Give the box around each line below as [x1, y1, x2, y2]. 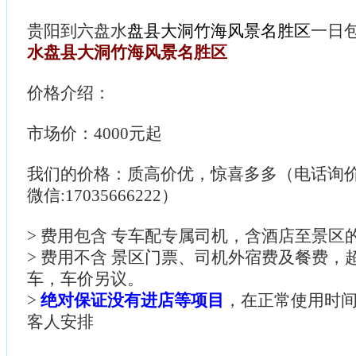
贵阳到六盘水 [27, 21, 127, 41]
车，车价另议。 [27, 269, 144, 288]
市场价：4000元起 [27, 123, 162, 143]
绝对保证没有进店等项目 [41, 290, 224, 310]
